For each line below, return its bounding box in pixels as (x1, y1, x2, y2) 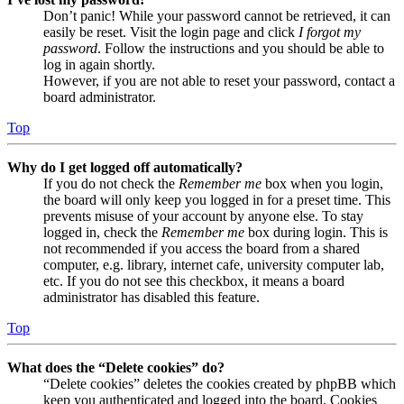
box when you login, (262, 176, 383, 192)
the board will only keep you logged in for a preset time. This (43, 192, 390, 208)
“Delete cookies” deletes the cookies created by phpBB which (43, 376, 396, 392)
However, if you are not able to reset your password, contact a (43, 73, 395, 89)
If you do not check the (43, 176, 179, 192)
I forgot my (298, 24, 361, 41)
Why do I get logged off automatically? (7, 160, 243, 176)
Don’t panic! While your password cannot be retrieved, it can (43, 8, 390, 24)
